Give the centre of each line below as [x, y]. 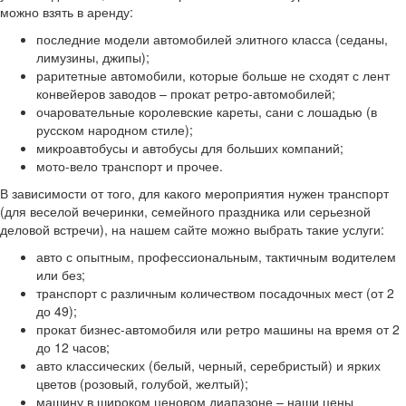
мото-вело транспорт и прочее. [130, 165]
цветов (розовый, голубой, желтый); [142, 383]
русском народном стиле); [115, 129]
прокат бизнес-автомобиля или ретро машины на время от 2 [218, 329]
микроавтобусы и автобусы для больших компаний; [190, 147]
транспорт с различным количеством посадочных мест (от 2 [215, 292]
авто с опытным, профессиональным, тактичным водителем [216, 256]
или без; [61, 274]
